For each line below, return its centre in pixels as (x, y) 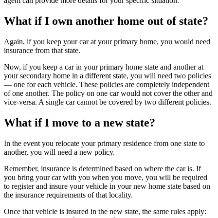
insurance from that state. (42, 51)
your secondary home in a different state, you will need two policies (108, 76)
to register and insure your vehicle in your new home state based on (107, 186)
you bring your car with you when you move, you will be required (106, 178)
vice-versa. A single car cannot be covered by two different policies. (108, 102)
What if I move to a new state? (80, 123)
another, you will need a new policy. (59, 152)
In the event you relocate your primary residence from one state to (104, 144)
